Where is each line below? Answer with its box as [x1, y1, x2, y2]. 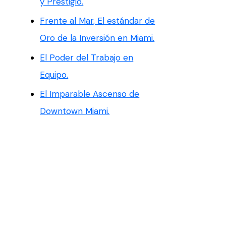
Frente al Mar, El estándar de [40, 15, 155, 27]
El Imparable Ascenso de [40, 88, 140, 99]
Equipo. [40, 69, 69, 80]
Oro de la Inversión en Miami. [40, 32, 155, 44]
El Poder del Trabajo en [40, 51, 134, 63]
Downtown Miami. [40, 105, 110, 117]
